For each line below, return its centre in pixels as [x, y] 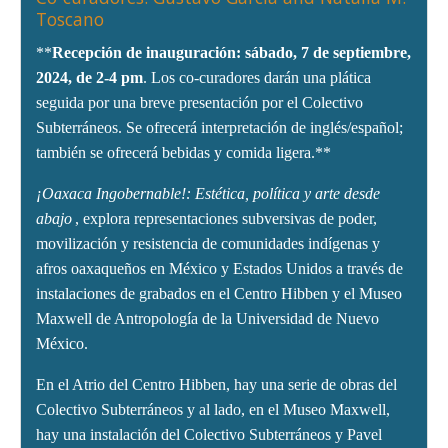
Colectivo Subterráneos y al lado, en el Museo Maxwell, [213, 410]
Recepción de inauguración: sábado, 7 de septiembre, [231, 53]
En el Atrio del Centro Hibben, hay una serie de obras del [216, 385]
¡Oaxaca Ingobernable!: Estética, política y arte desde [208, 194]
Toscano [70, 19]
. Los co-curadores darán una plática [257, 78]
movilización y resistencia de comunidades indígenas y [208, 244]
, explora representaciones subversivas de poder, [226, 219]
